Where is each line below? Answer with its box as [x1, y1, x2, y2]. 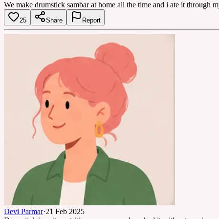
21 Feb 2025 [45, 207, 85, 216]
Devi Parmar [4, 207, 43, 216]
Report [82, 16, 101, 24]
